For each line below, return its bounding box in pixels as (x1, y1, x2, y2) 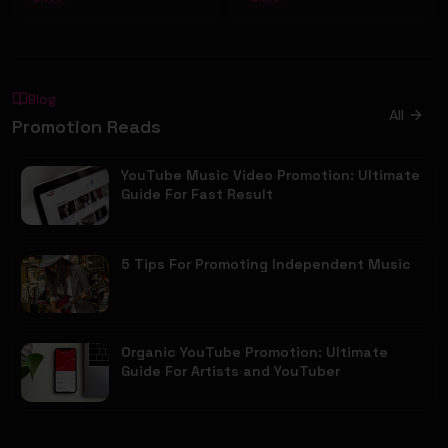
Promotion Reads (12, 115, 161, 138)
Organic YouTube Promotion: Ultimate (121, 343, 388, 362)
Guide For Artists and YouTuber (121, 362, 340, 381)
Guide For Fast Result (121, 185, 273, 203)
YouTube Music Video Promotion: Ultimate (121, 166, 420, 184)
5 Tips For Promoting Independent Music (121, 254, 411, 273)
